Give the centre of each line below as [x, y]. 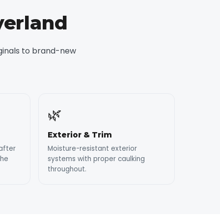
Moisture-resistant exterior [92, 149]
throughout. [67, 169]
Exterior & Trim [80, 135]
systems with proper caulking [96, 159]
